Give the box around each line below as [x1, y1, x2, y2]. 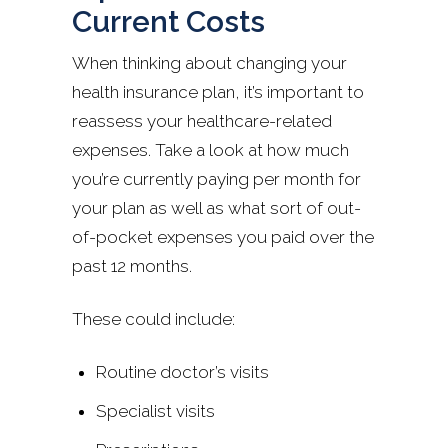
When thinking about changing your [72, 52, 347, 73]
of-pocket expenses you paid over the [72, 226, 374, 247]
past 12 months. [72, 255, 196, 276]
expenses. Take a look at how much [72, 139, 349, 160]
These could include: [72, 308, 235, 329]
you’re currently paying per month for [72, 168, 361, 189]
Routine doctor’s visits [96, 361, 269, 382]
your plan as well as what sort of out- [72, 197, 361, 218]
